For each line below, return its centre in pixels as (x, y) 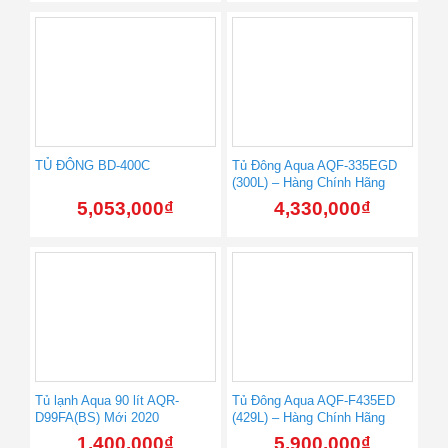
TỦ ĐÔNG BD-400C (92, 166)
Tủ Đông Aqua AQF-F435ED (313, 401)
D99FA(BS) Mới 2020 (97, 418)
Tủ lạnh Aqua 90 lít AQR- (107, 401)
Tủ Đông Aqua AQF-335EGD (314, 166)
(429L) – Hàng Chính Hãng (308, 418)
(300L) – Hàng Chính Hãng (308, 183)
